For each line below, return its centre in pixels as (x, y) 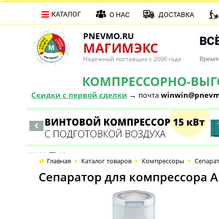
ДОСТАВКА (176, 15)
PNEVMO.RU (109, 36)
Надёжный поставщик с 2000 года (132, 59)
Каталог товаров (106, 161)
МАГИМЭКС (121, 48)
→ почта (144, 95)
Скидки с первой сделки (79, 95)
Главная (59, 161)
